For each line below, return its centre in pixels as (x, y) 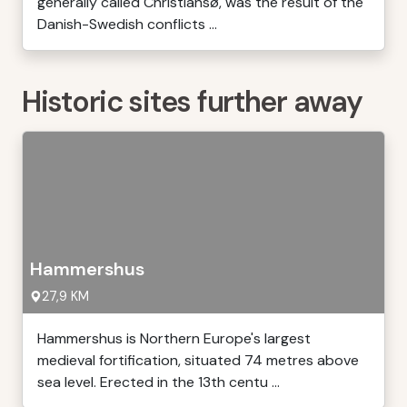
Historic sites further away (192, 102)
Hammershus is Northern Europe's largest (174, 338)
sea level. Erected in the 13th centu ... (159, 382)
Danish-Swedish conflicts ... (127, 24)
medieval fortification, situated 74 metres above (198, 360)
